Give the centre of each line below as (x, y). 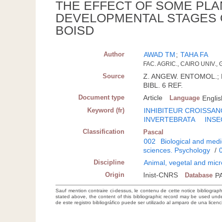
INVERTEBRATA (170, 120)
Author (114, 55)
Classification (104, 132)
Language (185, 98)
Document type (102, 98)
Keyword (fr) (106, 111)
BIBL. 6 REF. (163, 85)
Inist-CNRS (161, 175)
